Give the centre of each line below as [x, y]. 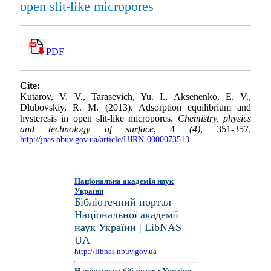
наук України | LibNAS [128, 227]
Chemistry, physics [214, 119]
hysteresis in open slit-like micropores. [99, 119]
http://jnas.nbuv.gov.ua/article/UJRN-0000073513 [105, 140]
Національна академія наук [124, 181]
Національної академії [127, 215]
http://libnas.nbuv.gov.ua [116, 251]
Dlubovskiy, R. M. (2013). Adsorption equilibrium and [135, 108]
